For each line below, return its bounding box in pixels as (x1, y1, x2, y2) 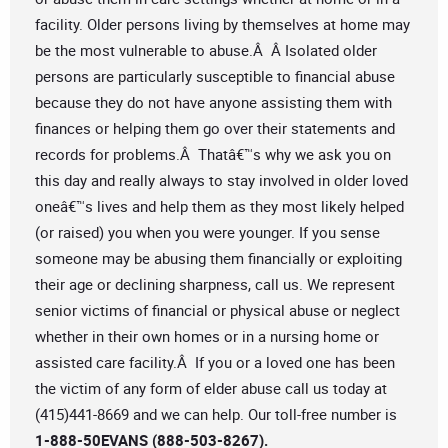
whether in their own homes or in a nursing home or (35, 326, 379, 347)
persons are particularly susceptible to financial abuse (35, 66, 395, 87)
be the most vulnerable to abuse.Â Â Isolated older (35, 40, 377, 61)
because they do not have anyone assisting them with (35, 92, 392, 113)
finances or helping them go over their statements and (35, 118, 395, 139)
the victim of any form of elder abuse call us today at (35, 378, 387, 399)
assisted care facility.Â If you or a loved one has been (35, 352, 395, 373)
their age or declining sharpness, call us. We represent (35, 274, 395, 295)
